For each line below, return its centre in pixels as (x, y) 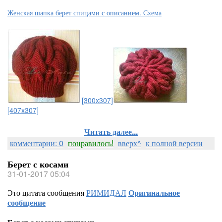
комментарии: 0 (37, 143)
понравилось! (91, 143)
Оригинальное (154, 193)
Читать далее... (111, 132)
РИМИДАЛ (106, 193)
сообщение (27, 202)
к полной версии (174, 143)
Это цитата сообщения (47, 193)
